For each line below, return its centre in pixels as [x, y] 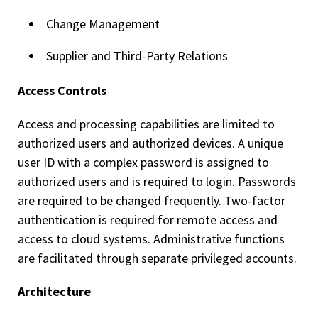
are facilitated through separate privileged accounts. [157, 258]
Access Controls [62, 91]
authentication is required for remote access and [148, 220]
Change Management [103, 24]
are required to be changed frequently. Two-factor [152, 201]
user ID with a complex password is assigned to [143, 162]
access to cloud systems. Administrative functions [151, 239]
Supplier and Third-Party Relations [137, 56]
